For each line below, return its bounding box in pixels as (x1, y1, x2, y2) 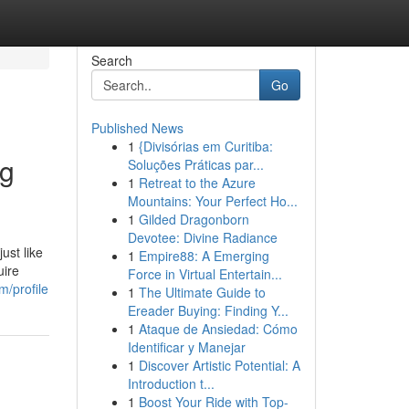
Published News (90, 119, 184, 137)
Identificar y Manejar (127, 338, 246, 356)
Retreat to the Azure (138, 173, 256, 192)
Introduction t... (127, 374, 215, 393)
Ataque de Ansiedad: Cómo (138, 320, 298, 338)
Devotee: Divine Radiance (127, 228, 278, 246)
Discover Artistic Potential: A (138, 356, 300, 374)
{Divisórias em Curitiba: (138, 137, 273, 155)
